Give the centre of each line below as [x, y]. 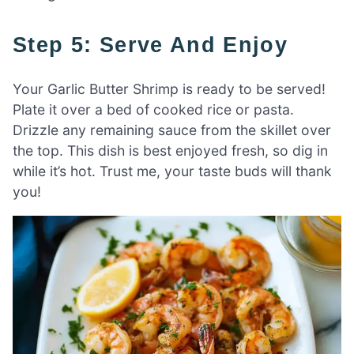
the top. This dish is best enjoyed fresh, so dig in [170, 150]
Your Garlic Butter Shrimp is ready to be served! [169, 88]
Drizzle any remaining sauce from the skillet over [172, 130]
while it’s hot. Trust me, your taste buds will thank [172, 171]
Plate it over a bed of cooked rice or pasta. [153, 109]
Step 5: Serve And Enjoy [158, 44]
